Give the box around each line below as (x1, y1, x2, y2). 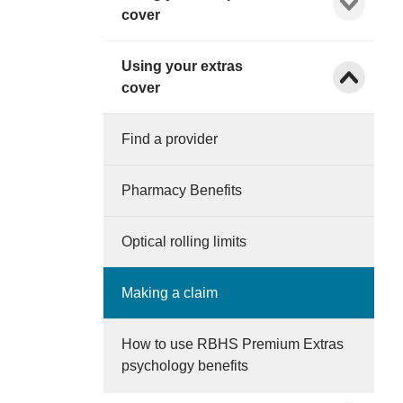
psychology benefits (121, 357, 249, 373)
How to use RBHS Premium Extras (121, 336, 345, 352)
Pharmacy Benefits (121, 182, 243, 198)
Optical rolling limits (121, 233, 247, 249)
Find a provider (121, 130, 219, 147)
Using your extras (121, 58, 244, 74)
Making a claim (121, 284, 219, 300)
